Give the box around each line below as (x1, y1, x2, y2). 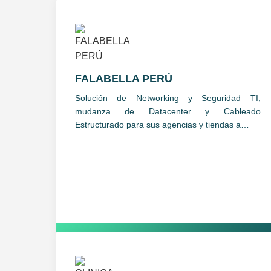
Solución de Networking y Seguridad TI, (75, 93, 261, 103)
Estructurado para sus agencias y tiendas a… (75, 119, 249, 129)
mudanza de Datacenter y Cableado (75, 106, 261, 116)
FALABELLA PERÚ (75, 72, 172, 85)
